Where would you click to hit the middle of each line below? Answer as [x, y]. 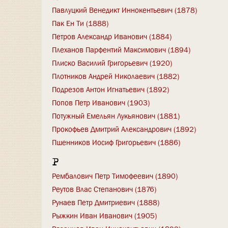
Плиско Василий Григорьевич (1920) [112, 63]
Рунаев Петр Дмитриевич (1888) [106, 202]
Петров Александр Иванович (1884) [112, 36]
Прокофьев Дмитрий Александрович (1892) [124, 129]
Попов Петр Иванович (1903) [101, 103]
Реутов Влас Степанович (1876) [104, 189]
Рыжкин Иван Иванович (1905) [104, 216]
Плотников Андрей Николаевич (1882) [116, 76]
